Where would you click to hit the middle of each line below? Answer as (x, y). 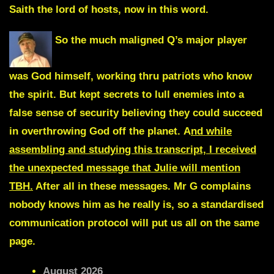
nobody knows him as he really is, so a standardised (136, 204)
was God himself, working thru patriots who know (131, 76)
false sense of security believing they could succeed (136, 113)
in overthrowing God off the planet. (96, 131)
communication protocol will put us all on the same (134, 223)
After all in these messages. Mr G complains (142, 186)
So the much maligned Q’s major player (150, 40)
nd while (211, 131)
